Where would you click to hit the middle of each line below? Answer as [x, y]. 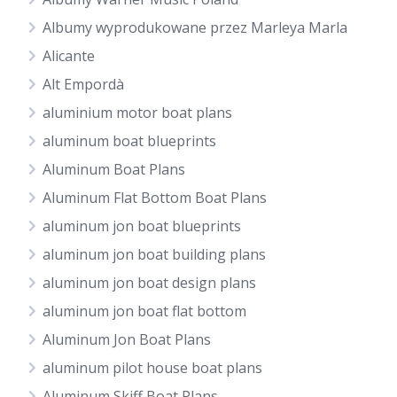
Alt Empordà [83, 84]
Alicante [69, 56]
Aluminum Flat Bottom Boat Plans [155, 198]
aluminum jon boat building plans [154, 254]
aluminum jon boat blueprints [142, 226]
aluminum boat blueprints [129, 141]
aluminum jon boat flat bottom [144, 311]
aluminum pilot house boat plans [152, 368]
